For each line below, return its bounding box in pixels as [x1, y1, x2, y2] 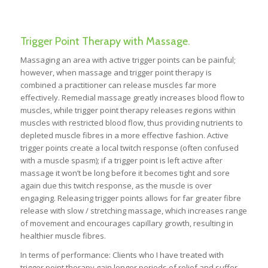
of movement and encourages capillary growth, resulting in [20, 217, 233, 229]
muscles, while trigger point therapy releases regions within [20, 104, 236, 115]
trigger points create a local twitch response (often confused [20, 142, 239, 153]
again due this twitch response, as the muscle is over [20, 179, 212, 191]
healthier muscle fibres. [20, 230, 106, 241]
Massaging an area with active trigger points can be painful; [20, 54, 236, 65]
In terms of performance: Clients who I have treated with [20, 249, 224, 260]
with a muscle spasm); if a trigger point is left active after [20, 154, 223, 166]
